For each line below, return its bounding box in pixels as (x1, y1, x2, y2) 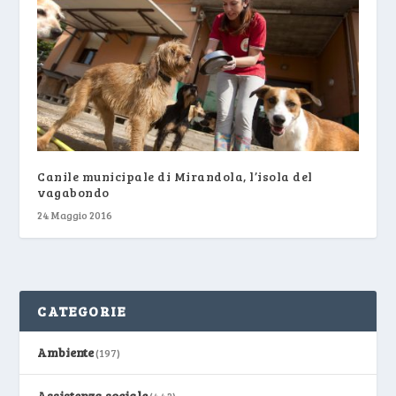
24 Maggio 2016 (37, 207, 113, 222)
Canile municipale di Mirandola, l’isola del (37, 167, 313, 185)
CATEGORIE (37, 301, 127, 320)
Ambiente (37, 343, 95, 361)
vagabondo (37, 183, 110, 201)
